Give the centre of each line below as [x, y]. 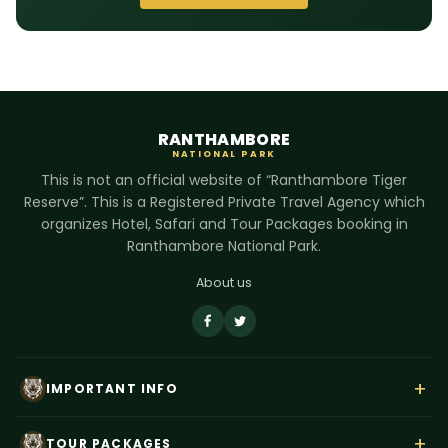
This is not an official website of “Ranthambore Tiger [224, 180]
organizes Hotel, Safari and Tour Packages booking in [224, 224]
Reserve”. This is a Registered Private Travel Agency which [224, 202]
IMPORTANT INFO [112, 388]
